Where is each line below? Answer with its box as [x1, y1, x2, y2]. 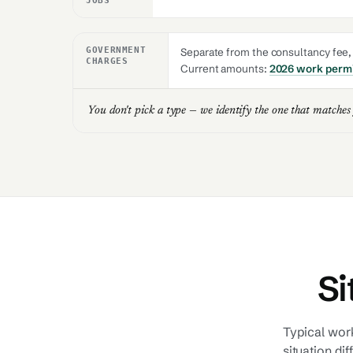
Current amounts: [180, 62, 269, 75]
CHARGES [86, 56, 128, 65]
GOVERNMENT [86, 45, 147, 54]
